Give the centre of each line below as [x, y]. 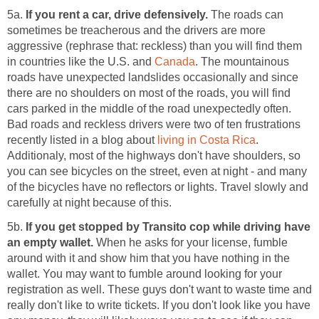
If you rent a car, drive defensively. [117, 14]
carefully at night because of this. [89, 202]
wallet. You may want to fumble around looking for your [145, 273]
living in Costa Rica [206, 140]
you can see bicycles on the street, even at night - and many [157, 171]
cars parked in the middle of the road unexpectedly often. [149, 108]
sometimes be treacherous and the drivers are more [136, 30]
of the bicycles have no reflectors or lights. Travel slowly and [158, 187]
